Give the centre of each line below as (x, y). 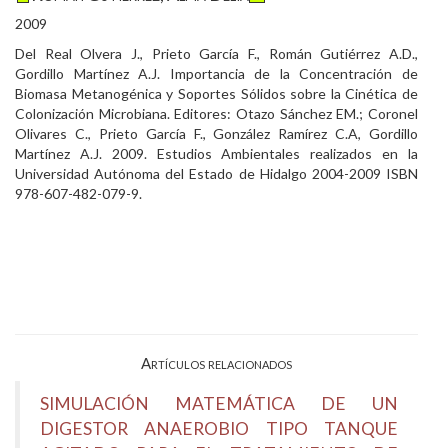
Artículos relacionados (216, 363)
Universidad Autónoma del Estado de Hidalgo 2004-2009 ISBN (216, 173)
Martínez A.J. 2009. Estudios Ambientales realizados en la (216, 153)
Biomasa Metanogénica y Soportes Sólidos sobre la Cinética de (216, 93)
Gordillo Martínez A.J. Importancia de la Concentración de (216, 73)
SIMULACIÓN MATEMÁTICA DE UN (219, 403)
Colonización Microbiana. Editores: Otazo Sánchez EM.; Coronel (216, 113)
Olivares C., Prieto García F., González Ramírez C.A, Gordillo (216, 133)
